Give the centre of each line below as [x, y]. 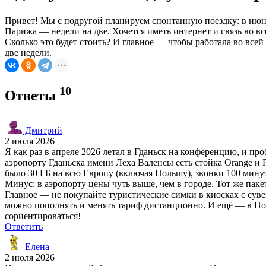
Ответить [24, 226]
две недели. [28, 52]
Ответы [32, 95]
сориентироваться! [43, 216]
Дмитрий [42, 130]
